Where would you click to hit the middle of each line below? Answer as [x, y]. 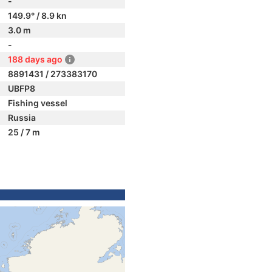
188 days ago [35, 59]
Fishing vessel [38, 103]
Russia [22, 117]
